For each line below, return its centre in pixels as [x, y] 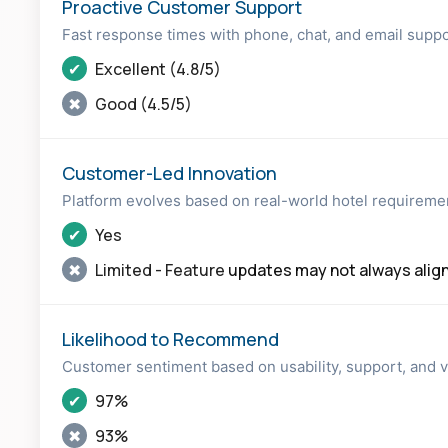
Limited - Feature [160, 269]
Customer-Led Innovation [169, 173]
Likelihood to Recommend [170, 339]
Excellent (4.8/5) [156, 68]
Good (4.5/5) [142, 103]
